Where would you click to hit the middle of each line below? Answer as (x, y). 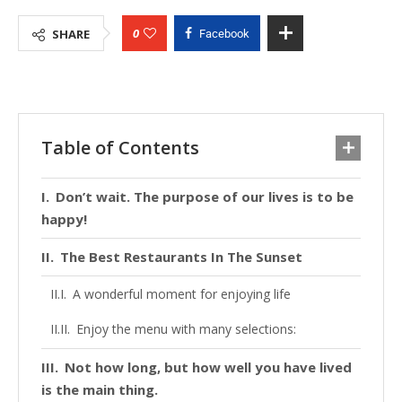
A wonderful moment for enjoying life (181, 294)
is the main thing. (100, 389)
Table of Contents (120, 148)
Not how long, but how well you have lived (208, 367)
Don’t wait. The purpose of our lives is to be (205, 197)
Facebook (224, 34)
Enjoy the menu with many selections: (186, 329)
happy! (64, 219)
